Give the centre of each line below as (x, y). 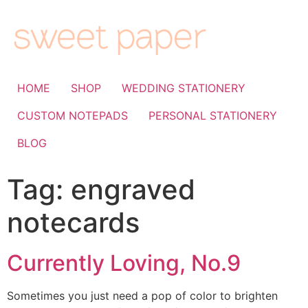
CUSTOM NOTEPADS (73, 115)
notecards (73, 222)
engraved (133, 189)
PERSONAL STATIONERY (213, 115)
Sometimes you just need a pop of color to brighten (142, 295)
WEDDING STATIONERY (184, 88)
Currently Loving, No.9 (124, 263)
